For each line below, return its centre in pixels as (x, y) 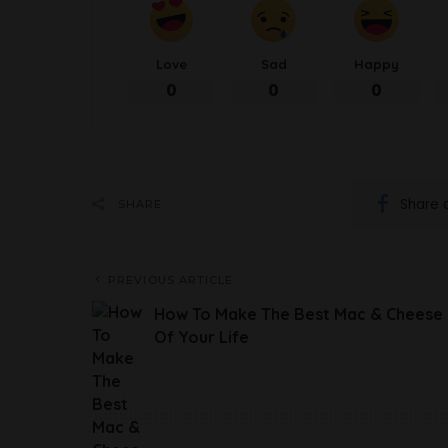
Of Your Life (201, 337)
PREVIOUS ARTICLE (171, 280)
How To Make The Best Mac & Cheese (298, 314)
